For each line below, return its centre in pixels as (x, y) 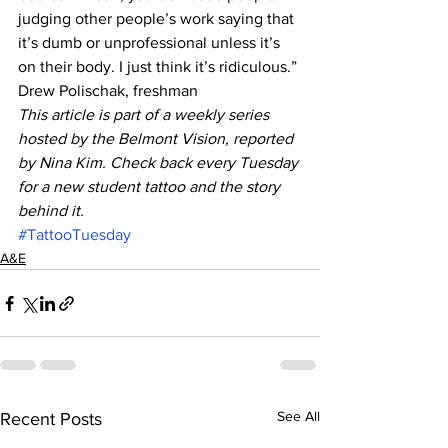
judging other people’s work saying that (158, 18)
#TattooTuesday (74, 234)
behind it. (51, 210)
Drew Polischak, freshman (108, 90)
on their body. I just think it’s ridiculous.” (157, 66)
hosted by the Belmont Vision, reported (157, 138)
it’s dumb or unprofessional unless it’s (151, 42)
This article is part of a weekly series (145, 114)
